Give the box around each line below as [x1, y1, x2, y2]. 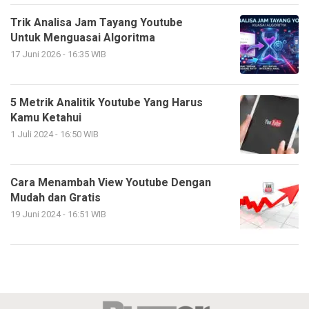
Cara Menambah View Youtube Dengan [10, 174, 211, 191]
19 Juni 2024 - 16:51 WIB [10, 208, 106, 221]
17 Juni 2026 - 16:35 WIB [10, 48, 106, 61]
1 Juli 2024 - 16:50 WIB [10, 128, 99, 141]
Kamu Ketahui [10, 109, 81, 126]
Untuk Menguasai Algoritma [10, 29, 155, 46]
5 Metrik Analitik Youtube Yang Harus [10, 94, 203, 111]
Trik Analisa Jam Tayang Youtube [10, 14, 183, 31]
